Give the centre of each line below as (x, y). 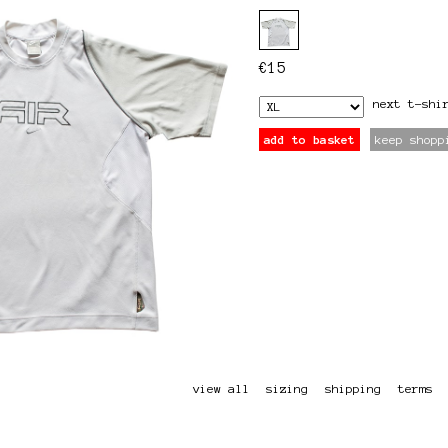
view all (221, 388)
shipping (353, 388)
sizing (287, 388)
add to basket (309, 139)
